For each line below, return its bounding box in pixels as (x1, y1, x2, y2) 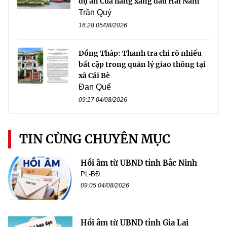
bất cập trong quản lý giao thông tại (79, 60, 206, 69)
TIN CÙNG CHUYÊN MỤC (19, 131, 170, 147)
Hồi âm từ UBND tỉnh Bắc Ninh (81, 158, 197, 168)
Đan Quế (79, 83, 111, 92)
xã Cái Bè (79, 71, 110, 81)
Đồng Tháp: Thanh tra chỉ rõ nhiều (79, 49, 202, 58)
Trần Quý (79, 8, 111, 17)
